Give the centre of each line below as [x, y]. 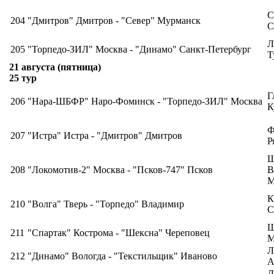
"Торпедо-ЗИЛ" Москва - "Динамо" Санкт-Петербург [139, 49]
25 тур [23, 78]
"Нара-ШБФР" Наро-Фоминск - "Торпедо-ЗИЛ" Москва [145, 101]
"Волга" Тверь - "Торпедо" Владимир [106, 204]
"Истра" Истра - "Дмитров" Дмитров [105, 135]
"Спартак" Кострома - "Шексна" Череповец [119, 233]
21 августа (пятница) [55, 67]
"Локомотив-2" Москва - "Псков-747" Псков [120, 170]
